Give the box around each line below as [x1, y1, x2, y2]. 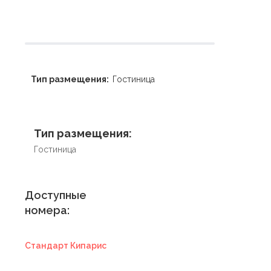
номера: [25, 203, 70, 217]
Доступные [25, 188, 87, 201]
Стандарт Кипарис [25, 240, 106, 250]
